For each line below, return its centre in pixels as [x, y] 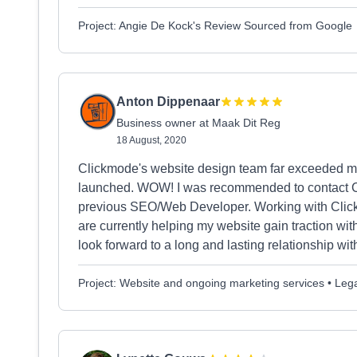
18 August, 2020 [151, 140]
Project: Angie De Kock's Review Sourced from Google [215, 25]
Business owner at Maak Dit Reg [198, 123]
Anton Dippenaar [168, 102]
